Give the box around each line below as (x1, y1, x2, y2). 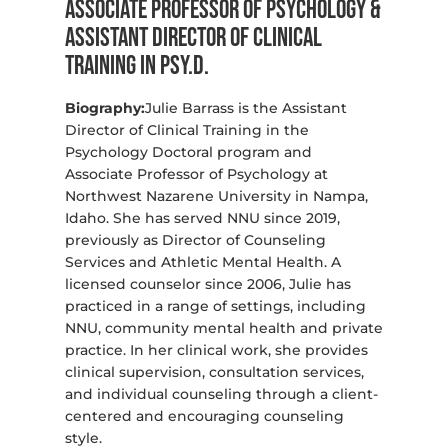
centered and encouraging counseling (64, 407, 344, 426)
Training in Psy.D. (64, 51, 209, 83)
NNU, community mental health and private (64, 319, 383, 338)
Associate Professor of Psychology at (64, 165, 328, 184)
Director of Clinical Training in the (64, 121, 309, 140)
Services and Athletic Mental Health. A (64, 253, 341, 272)
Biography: (64, 99, 145, 118)
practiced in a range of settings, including (64, 297, 366, 316)
